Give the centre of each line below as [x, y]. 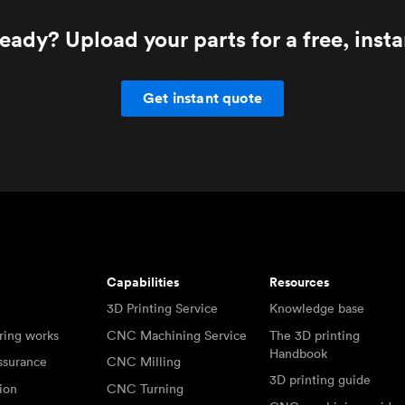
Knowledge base [317, 309]
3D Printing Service [162, 309]
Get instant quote [202, 98]
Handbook [299, 353]
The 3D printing [315, 335]
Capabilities [142, 282]
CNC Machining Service [176, 335]
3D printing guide [320, 380]
